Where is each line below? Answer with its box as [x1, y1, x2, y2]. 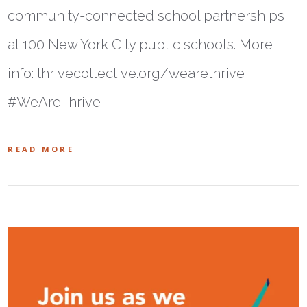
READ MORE [8, 144, 74, 155]
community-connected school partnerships [8, 8, 285, 25]
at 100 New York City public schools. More [8, 36, 273, 53]
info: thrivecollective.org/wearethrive [8, 65, 245, 82]
